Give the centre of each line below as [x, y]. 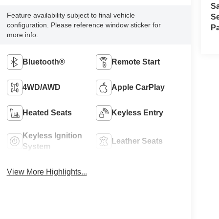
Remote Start [136, 62]
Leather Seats [137, 141]
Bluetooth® [44, 62]
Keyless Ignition [52, 136]
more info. [22, 35]
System [36, 147]
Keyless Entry [138, 113]
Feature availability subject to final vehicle [71, 15]
